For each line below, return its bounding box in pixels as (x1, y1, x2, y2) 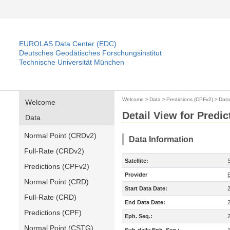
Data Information (129, 135, 194, 144)
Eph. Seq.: (125, 213, 152, 219)
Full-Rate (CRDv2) (24, 147, 84, 155)
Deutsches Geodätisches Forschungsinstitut (19, 49, 162, 57)
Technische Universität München (19, 58, 124, 66)
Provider (125, 171, 147, 178)
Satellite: (125, 158, 148, 164)
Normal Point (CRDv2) (24, 131, 97, 140)
